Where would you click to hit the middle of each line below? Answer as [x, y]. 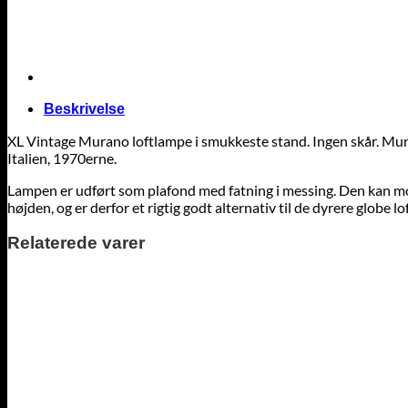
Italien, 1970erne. [62, 158]
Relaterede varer [76, 242]
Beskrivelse [84, 108]
